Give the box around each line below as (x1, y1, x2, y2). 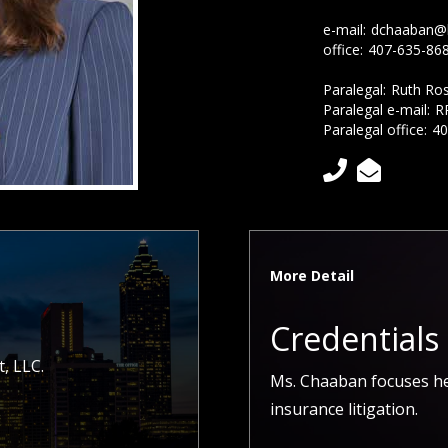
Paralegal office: (323, 119, 428, 139)
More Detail (270, 266, 355, 285)
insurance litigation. (270, 398, 419, 420)
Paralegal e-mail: (323, 99, 431, 119)
